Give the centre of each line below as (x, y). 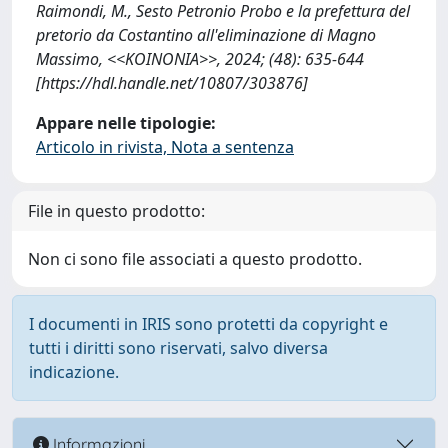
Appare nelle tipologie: (126, 123)
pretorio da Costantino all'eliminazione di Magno (206, 35)
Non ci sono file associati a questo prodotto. (195, 259)
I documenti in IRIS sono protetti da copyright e (208, 324)
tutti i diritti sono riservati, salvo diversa (178, 348)
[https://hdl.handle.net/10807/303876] (172, 83)
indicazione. (74, 372)
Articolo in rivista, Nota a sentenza (165, 147)
